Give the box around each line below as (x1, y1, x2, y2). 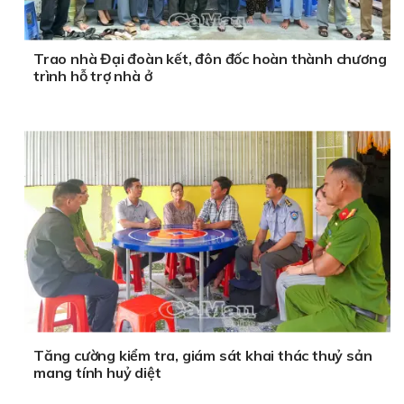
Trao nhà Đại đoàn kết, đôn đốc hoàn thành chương (33, 50, 387, 69)
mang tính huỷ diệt (33, 363, 161, 382)
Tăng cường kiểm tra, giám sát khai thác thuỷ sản (33, 346, 372, 365)
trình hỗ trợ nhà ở (33, 67, 152, 86)
